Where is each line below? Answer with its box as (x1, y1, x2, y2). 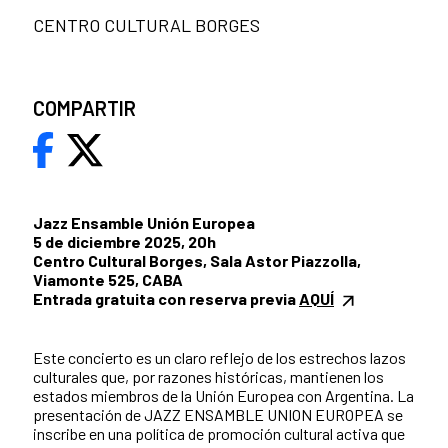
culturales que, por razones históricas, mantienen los (33, 367, 384, 387)
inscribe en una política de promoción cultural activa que (33, 424, 405, 444)
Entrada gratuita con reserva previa (33, 289, 299, 309)
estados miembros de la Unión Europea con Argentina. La (33, 386, 414, 406)
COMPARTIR (33, 96, 136, 121)
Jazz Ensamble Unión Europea (33, 213, 255, 233)
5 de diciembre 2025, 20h (33, 232, 219, 252)
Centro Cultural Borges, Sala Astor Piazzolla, (33, 251, 361, 271)
